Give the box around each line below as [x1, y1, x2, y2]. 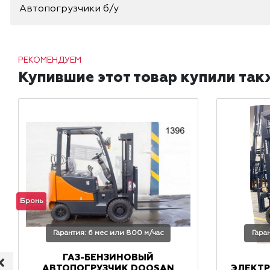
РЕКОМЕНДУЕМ [18, 56, 81, 65]
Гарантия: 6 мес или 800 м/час [52, 229, 164, 237]
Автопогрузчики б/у [19, 4, 119, 14]
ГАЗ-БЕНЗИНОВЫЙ [62, 253, 154, 263]
